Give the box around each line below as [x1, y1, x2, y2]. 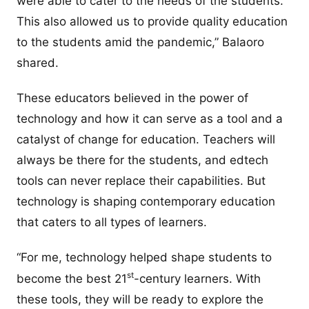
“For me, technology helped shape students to [17, 250, 272, 265]
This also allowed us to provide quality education [17, 14, 288, 28]
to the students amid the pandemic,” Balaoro [17, 34, 264, 49]
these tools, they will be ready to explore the [17, 292, 263, 306]
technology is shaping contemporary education [17, 195, 275, 209]
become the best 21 [17, 271, 127, 286]
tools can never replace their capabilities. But [17, 174, 266, 188]
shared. [17, 55, 62, 70]
